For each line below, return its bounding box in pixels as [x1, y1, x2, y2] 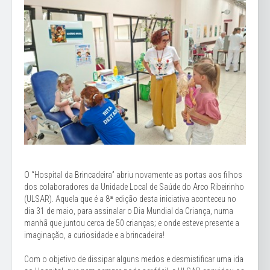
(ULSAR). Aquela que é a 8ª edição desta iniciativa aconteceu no [24, 193, 236, 204]
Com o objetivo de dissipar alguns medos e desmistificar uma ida [24, 254, 243, 264]
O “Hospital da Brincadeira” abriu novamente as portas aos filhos [24, 169, 242, 180]
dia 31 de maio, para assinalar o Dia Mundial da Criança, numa [24, 206, 233, 216]
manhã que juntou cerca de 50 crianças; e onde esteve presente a [24, 218, 239, 228]
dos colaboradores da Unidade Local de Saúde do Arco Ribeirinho [24, 181, 244, 192]
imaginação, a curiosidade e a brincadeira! [24, 230, 165, 240]
